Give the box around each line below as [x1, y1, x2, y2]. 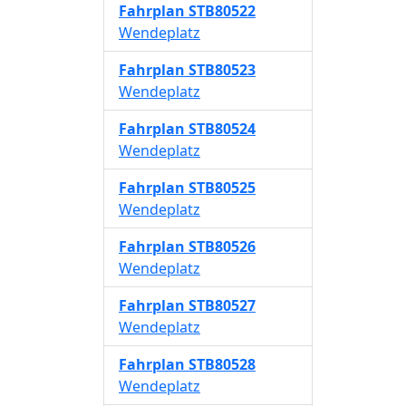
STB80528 [188, 354, 256, 374]
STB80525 [188, 178, 256, 198]
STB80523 [188, 60, 256, 80]
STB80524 [188, 119, 256, 139]
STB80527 [188, 295, 256, 315]
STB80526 [188, 237, 256, 256]
